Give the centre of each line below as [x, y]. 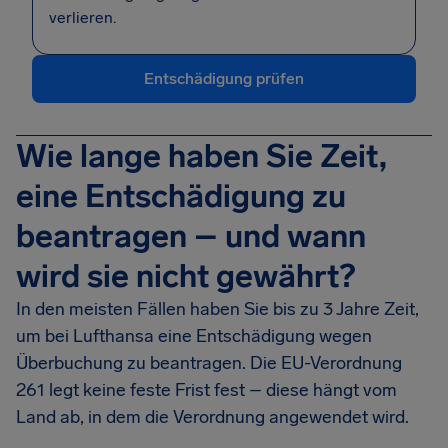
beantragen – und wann [191, 236]
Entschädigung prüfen [224, 78]
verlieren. [82, 17]
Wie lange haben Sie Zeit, [201, 156]
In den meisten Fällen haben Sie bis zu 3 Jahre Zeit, [217, 309]
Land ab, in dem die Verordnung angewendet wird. [212, 417]
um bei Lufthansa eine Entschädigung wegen [194, 336]
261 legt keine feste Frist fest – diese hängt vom [206, 390]
